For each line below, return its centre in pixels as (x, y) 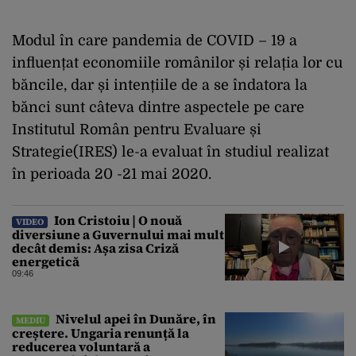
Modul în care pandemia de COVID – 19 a (155, 40)
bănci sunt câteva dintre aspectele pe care (158, 107)
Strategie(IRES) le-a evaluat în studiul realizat (170, 151)
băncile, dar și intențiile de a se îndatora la (160, 85)
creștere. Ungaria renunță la (101, 333)
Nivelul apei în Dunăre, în (135, 318)
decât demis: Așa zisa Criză (95, 248)
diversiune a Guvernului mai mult (118, 234)
